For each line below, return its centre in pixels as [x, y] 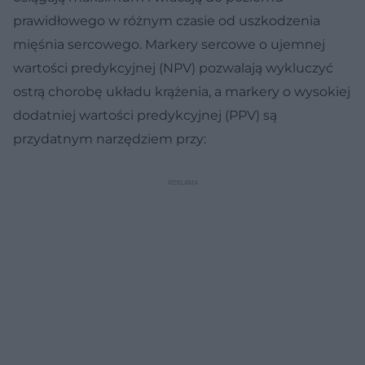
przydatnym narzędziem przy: [110, 139]
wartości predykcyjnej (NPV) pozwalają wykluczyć [173, 68]
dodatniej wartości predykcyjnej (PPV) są [145, 115]
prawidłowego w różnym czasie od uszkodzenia [167, 20]
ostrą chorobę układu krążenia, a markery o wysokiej [182, 91]
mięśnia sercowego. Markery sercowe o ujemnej [169, 44]
